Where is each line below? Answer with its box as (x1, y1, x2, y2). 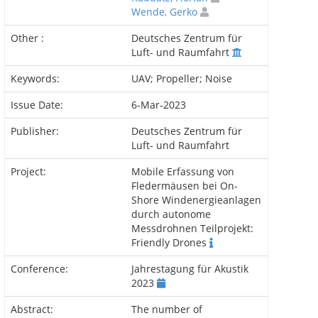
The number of (131, 302, 202, 316)
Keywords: (11, 72, 62, 85)
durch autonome (131, 207, 211, 221)
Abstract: (11, 302, 56, 316)
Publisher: (11, 124, 62, 138)
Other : (11, 31, 47, 45)
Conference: (11, 262, 71, 275)
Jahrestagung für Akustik (131, 262, 248, 275)
